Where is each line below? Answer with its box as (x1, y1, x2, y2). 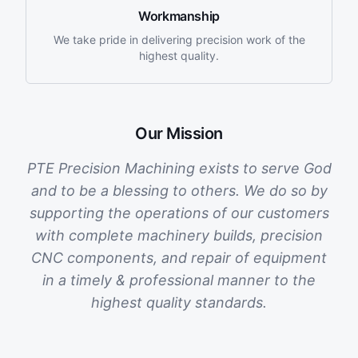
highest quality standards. (91, 294, 267, 311)
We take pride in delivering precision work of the (53, 33, 305, 46)
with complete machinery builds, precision (35, 227, 323, 244)
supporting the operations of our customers (29, 205, 329, 221)
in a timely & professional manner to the (42, 272, 316, 288)
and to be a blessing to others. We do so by (30, 182, 328, 199)
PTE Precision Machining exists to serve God (26, 160, 332, 177)
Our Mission (135, 124, 223, 143)
